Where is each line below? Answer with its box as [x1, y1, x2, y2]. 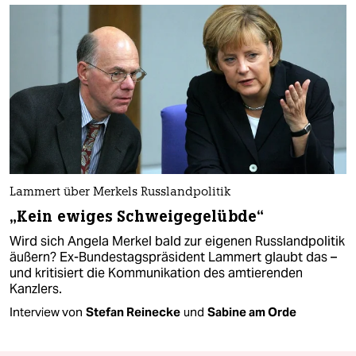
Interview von [10, 304, 83, 319]
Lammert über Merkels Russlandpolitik [10, 186, 230, 199]
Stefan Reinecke [86, 304, 180, 319]
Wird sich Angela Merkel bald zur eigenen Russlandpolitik [10, 232, 345, 250]
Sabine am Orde [207, 304, 296, 319]
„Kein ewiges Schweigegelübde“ [10, 206, 264, 226]
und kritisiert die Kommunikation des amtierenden [10, 264, 303, 281]
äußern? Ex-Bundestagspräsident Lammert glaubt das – [10, 248, 337, 265]
